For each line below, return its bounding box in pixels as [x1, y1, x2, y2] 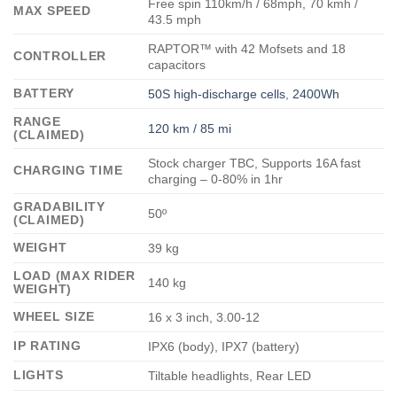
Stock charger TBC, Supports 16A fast [148, 156, 362, 171]
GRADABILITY [13, 199, 105, 214]
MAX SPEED [13, 4, 91, 19]
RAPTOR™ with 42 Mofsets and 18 [148, 42, 346, 57]
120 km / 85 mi [148, 121, 232, 136]
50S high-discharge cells [148, 87, 286, 102]
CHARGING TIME [13, 163, 123, 178]
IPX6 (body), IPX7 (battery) [148, 339, 300, 354]
